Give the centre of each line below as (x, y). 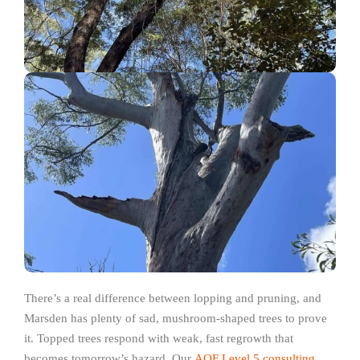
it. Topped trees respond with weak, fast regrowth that (159, 339)
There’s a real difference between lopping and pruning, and (173, 299)
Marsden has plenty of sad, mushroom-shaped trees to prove (176, 319)
